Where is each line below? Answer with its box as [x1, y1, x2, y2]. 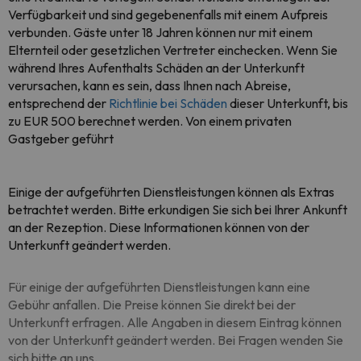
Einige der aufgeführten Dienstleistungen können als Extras [8, 184, 334, 200]
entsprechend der [8, 95, 109, 111]
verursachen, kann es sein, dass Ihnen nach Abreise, [8, 77, 291, 93]
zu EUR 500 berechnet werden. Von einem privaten [8, 113, 292, 129]
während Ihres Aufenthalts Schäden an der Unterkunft [8, 60, 305, 76]
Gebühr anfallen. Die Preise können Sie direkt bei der [8, 297, 296, 313]
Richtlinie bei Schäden [109, 95, 227, 111]
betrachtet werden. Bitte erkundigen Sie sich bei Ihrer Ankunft [8, 201, 347, 218]
